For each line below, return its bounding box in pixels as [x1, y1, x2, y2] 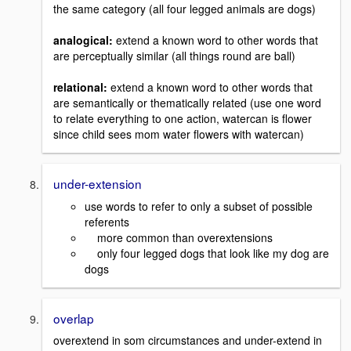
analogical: [53, 31, 113, 48]
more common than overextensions [85, 229, 273, 245]
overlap [53, 309, 94, 327]
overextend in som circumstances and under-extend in [53, 332, 322, 349]
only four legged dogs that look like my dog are [85, 244, 329, 261]
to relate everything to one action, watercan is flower [53, 110, 312, 126]
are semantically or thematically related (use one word [53, 94, 321, 110]
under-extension [53, 174, 142, 192]
